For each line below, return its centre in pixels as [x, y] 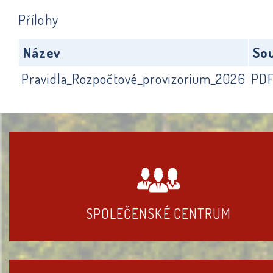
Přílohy [38, 20]
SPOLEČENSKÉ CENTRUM [158, 213]
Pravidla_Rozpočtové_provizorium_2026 [133, 78]
